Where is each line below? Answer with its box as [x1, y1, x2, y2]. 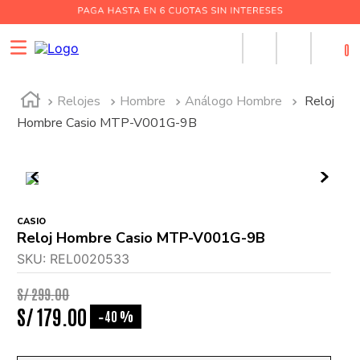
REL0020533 [50, 251, 130, 267]
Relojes [57, 92, 101, 110]
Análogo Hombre [185, 92, 283, 110]
